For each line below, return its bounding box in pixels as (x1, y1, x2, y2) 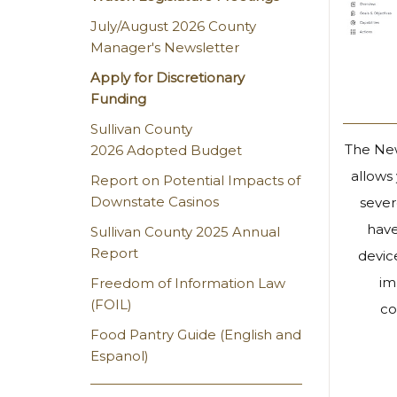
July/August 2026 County (90, 18, 256, 35)
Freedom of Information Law (90, 275, 285, 292)
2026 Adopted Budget (90, 142, 242, 159)
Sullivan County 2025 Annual (90, 223, 280, 240)
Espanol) (90, 347, 149, 364)
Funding (90, 90, 146, 107)
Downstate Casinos (90, 193, 219, 210)
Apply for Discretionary (90, 69, 245, 86)
